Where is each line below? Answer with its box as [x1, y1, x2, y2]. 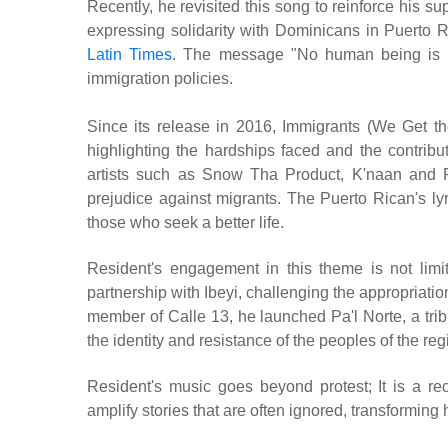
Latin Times [87, 46, 173, 64]
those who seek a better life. [87, 214, 284, 232]
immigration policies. [87, 70, 233, 88]
